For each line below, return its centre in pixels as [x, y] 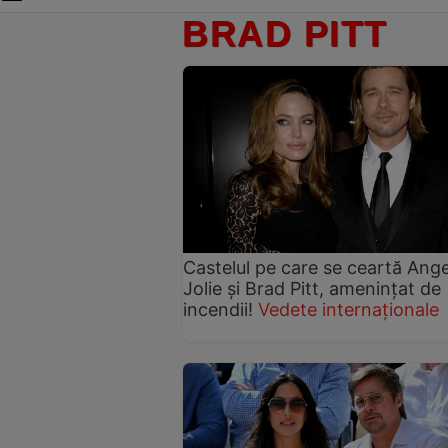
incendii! [218, 309]
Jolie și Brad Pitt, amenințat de [312, 288]
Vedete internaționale [348, 309]
